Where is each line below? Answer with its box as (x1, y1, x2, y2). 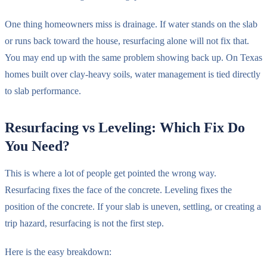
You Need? (5, 138, 70, 154)
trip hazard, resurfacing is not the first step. (5, 218, 164, 228)
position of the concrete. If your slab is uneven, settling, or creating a (5, 201, 261, 212)
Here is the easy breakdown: (5, 246, 111, 257)
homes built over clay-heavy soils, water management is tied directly (5, 69, 260, 79)
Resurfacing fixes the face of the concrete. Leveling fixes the (5, 184, 232, 195)
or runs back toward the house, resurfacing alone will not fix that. (5, 35, 249, 46)
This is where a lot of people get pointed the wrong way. (5, 167, 216, 178)
